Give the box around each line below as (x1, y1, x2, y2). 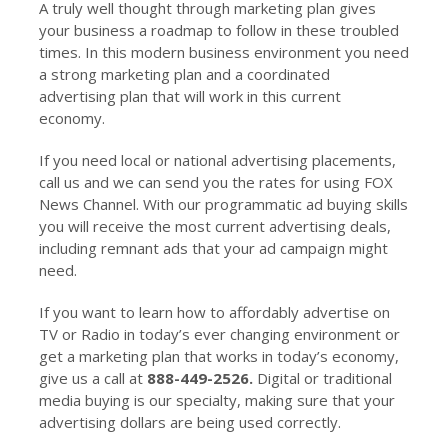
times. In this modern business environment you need (38, 42, 409, 62)
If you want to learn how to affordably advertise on (38, 302, 390, 322)
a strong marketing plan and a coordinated (38, 64, 330, 84)
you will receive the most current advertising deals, (38, 216, 391, 236)
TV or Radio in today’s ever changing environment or (38, 324, 400, 344)
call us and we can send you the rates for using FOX (38, 172, 393, 192)
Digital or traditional (252, 368, 392, 388)
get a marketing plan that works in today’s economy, (38, 346, 399, 366)
